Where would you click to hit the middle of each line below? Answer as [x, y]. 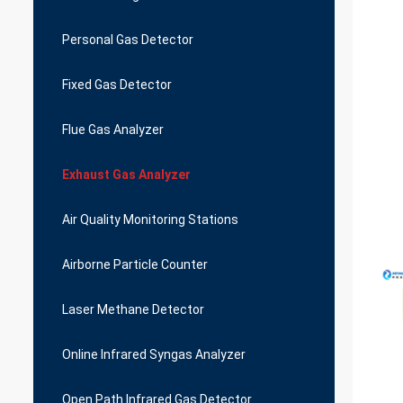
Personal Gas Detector [128, 40]
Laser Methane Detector [133, 309]
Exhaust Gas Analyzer [126, 175]
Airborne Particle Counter [135, 264]
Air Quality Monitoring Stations [150, 219]
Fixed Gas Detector [117, 85]
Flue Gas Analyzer [113, 130]
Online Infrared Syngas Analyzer [154, 354]
